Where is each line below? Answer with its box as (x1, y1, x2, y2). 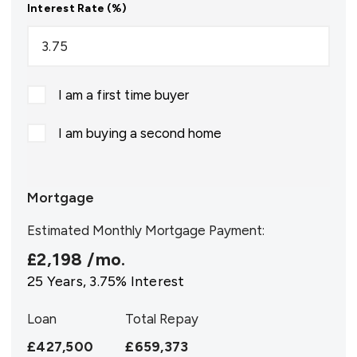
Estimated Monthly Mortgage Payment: (27, 222, 265, 238)
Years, (43, 272, 90, 290)
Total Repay (125, 310, 199, 327)
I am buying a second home (58, 124, 222, 141)
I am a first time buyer (58, 86, 189, 103)
